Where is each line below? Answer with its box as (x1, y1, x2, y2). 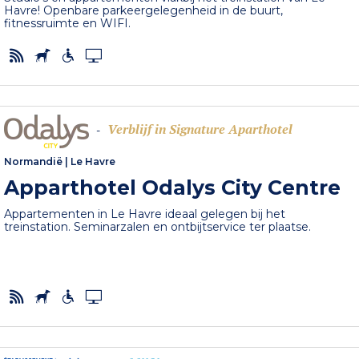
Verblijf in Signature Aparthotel (107, 120, 293, 139)
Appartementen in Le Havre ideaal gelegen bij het (4, 207, 286, 222)
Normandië (4, 155, 63, 168)
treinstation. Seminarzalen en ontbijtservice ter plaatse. (4, 220, 312, 235)
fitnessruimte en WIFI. (4, 15, 131, 30)
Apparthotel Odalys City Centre (4, 175, 341, 200)
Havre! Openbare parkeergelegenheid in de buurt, (4, 2, 284, 18)
